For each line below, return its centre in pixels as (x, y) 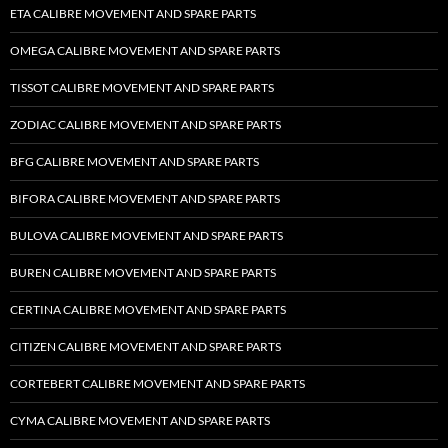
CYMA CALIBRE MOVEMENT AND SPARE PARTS (140, 420)
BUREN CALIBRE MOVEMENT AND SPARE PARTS (143, 272)
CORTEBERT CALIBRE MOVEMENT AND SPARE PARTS (157, 383)
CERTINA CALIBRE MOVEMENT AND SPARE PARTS (148, 309)
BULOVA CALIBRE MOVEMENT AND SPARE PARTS (146, 235)
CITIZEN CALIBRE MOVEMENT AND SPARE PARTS (145, 346)
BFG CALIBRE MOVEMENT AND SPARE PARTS (134, 161)
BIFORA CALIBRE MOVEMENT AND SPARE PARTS (145, 198)
